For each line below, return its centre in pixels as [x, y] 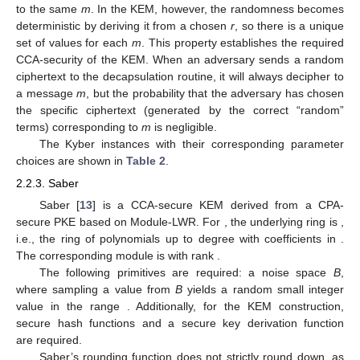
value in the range [72, 307]
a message [46, 93]
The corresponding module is [92, 256]
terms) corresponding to [79, 127]
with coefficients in [290, 239]
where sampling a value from [96, 290]
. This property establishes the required [243, 42]
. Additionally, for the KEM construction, [235, 307]
